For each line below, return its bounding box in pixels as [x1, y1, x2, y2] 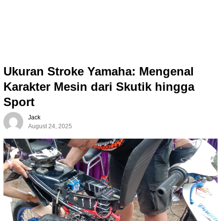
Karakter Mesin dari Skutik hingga [3, 80, 194, 94]
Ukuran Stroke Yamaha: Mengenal [3, 65, 194, 78]
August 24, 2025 [28, 123, 72, 130]
